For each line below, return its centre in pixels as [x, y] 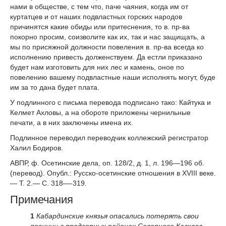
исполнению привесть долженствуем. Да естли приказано [106, 57]
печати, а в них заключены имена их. [72, 123]
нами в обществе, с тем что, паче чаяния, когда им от [99, 7]
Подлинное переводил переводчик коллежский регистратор [109, 137]
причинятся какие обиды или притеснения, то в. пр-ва [100, 27]
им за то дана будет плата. [55, 88]
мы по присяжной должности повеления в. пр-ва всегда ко [107, 47]
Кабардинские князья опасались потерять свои [118, 216]
